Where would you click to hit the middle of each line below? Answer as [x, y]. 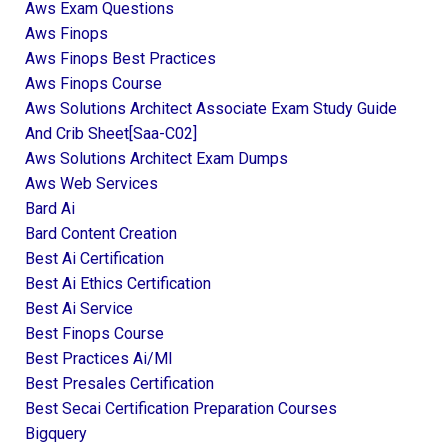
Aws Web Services [91, 183]
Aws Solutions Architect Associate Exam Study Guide [211, 108]
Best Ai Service [79, 308]
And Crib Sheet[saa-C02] [111, 133]
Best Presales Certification [119, 383]
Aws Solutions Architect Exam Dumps [156, 158]
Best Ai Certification [94, 258]
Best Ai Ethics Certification [118, 283]
